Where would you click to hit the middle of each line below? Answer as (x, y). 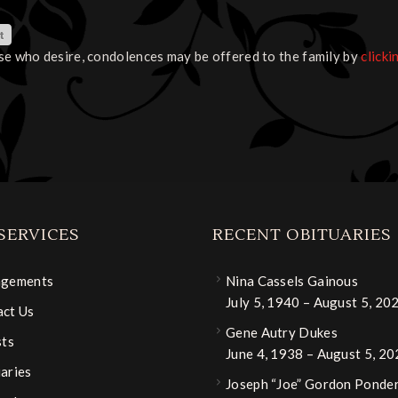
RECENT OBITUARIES (302, 235)
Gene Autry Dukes (282, 333)
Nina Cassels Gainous (292, 281)
